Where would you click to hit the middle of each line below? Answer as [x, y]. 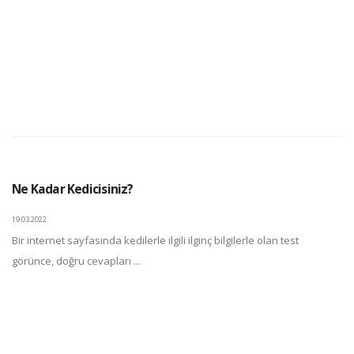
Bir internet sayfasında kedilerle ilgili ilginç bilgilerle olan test [155, 240]
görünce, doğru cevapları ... [76, 261]
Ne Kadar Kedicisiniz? [73, 189]
